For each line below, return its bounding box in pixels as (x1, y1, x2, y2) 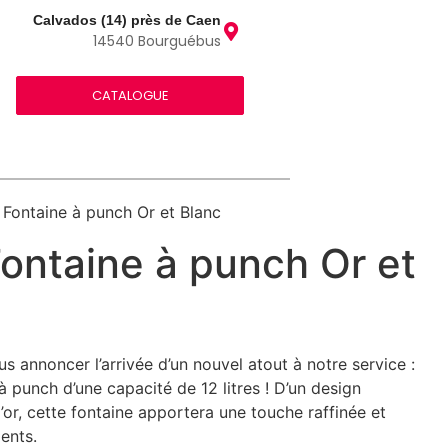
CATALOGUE (91, 85, 169, 105)
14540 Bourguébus (93, 31, 222, 51)
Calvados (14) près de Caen (33, 12, 222, 28)
